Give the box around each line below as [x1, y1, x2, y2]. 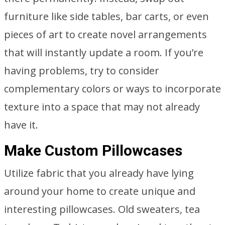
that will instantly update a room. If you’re [4, 46, 203, 59]
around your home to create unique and [4, 184, 195, 198]
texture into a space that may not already [4, 100, 200, 114]
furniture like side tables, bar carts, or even [4, 10, 209, 23]
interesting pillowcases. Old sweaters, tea [4, 202, 200, 216]
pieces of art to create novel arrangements [4, 28, 207, 41]
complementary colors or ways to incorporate [4, 82, 221, 95]
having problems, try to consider [4, 64, 159, 77]
